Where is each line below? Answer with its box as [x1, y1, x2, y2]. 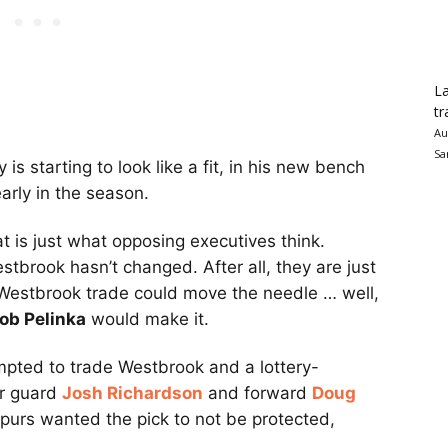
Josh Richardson [62, 383, 203, 404]
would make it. [86, 309, 209, 330]
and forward [203, 383, 312, 404]
